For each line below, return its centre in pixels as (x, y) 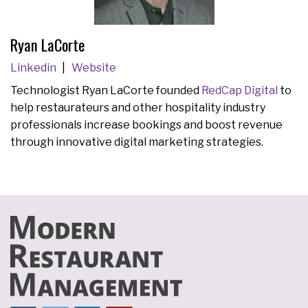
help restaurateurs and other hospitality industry (138, 107)
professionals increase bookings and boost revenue (146, 124)
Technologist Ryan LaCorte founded (106, 90)
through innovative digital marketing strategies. (137, 142)
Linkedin (34, 68)
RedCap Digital (240, 90)
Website (93, 68)
